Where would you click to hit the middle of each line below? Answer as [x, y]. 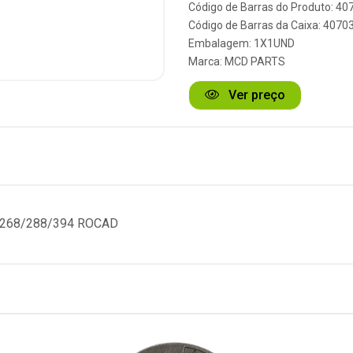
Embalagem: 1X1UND [242, 43]
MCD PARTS [255, 61]
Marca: [206, 61]
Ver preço [255, 95]
